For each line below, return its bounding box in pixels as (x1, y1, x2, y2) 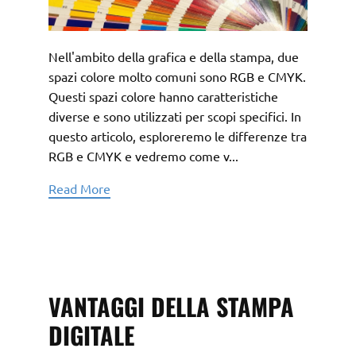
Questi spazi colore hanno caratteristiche (48, 88, 279, 104)
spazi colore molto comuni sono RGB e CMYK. (48, 68, 307, 84)
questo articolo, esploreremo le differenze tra (48, 128, 308, 144)
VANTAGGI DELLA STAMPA (48, 288, 295, 324)
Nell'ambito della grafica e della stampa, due (48, 48, 300, 64)
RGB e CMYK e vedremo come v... (48, 148, 239, 164)
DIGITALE (48, 317, 135, 353)
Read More (48, 180, 111, 196)
